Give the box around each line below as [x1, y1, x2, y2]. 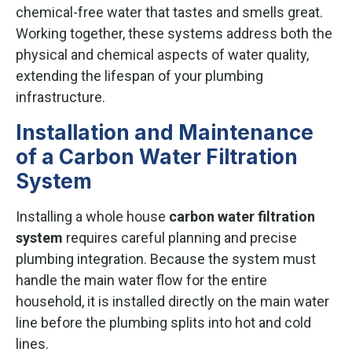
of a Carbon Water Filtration [16, 144, 298, 169]
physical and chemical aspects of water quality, [16, 46, 309, 63]
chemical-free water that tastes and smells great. [16, 3, 323, 20]
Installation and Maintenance [16, 119, 313, 145]
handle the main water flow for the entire [16, 271, 267, 288]
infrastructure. [16, 88, 105, 105]
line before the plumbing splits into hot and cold [16, 313, 311, 331]
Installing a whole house [16, 207, 169, 225]
